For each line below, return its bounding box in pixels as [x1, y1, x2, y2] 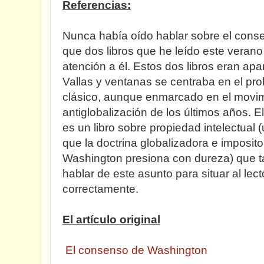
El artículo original [62, 213, 160, 226]
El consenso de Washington [65, 244, 207, 256]
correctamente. [62, 183, 141, 195]
